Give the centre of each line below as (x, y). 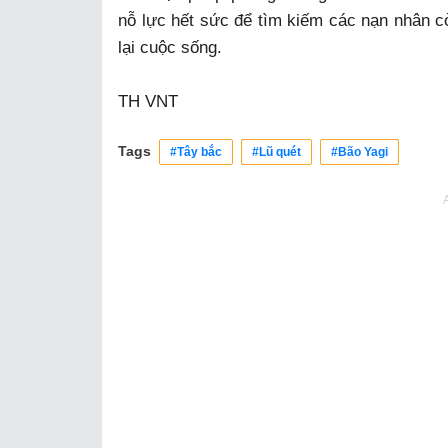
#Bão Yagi (359, 151)
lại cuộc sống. (170, 47)
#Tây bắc (196, 151)
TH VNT (148, 101)
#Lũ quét (276, 151)
